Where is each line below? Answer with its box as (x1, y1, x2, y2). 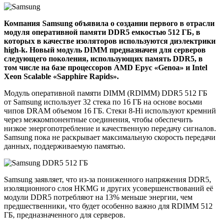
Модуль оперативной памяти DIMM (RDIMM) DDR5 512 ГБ (4, 88, 207, 97)
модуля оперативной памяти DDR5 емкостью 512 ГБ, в (4, 27, 200, 36)
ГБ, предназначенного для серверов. (4, 210, 125, 219)
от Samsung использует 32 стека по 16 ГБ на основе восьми (4, 97, 202, 106)
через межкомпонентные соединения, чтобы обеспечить (4, 115, 192, 124)
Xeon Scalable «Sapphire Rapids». (4, 72, 119, 81)
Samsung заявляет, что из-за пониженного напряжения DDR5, (4, 175, 211, 184)
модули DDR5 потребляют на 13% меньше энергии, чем (4, 192, 192, 201)
